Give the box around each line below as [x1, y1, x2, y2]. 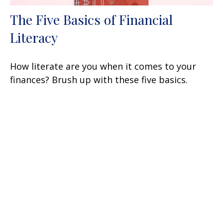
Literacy [10, 28, 58, 46]
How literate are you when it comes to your [10, 60, 196, 72]
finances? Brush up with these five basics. [10, 73, 188, 86]
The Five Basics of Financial [10, 10, 173, 28]
